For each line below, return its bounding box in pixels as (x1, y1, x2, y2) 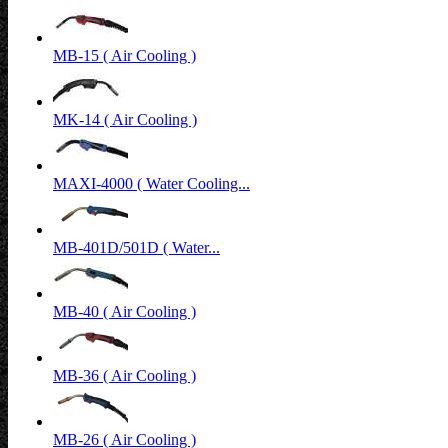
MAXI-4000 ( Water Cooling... (53, 175, 250, 192)
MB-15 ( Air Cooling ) (53, 47, 196, 64)
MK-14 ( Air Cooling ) (53, 111, 197, 128)
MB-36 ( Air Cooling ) (53, 367, 196, 384)
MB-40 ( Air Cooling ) (53, 303, 196, 320)
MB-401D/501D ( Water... (53, 239, 220, 256)
